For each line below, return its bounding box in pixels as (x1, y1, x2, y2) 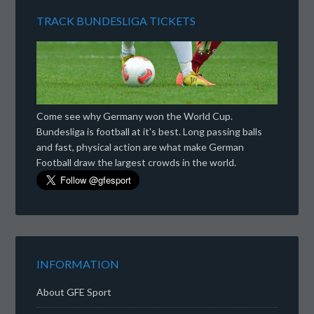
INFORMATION (36, 257, 120, 271)
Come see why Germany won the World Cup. (36, 110, 233, 123)
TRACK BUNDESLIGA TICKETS (36, 14, 196, 27)
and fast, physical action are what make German (36, 141, 245, 153)
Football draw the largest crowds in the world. (36, 156, 237, 169)
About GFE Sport (36, 286, 112, 299)
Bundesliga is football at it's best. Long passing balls (36, 125, 263, 138)
